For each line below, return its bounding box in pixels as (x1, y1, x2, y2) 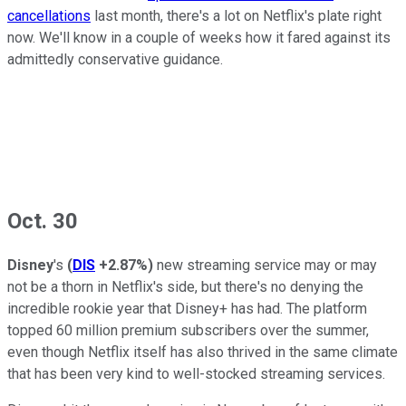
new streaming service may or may (153, 256, 377, 275)
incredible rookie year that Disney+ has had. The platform (7, 300, 367, 318)
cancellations (7, 6, 91, 24)
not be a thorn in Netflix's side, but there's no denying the (7, 278, 363, 296)
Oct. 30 (7, 208, 78, 234)
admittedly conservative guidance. (7, 50, 227, 68)
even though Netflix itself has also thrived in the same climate (7, 343, 398, 362)
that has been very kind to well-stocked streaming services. (7, 365, 389, 383)
